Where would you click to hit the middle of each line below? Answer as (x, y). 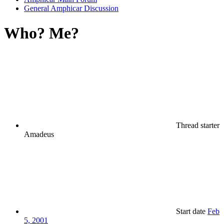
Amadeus (39, 134)
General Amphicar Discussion (71, 8)
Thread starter (198, 125)
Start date (191, 211)
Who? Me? (41, 33)
